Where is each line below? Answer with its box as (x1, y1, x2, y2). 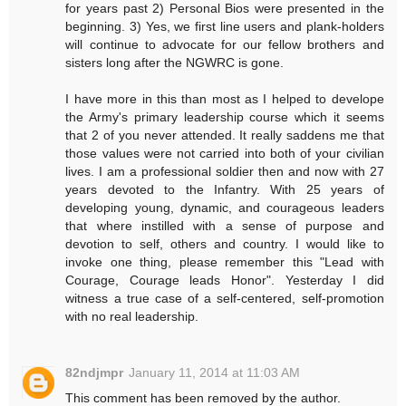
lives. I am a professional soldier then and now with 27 (65, 164, 384, 179)
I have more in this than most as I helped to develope (65, 92, 384, 107)
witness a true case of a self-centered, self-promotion (65, 291, 384, 306)
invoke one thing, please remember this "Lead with (65, 255, 384, 270)
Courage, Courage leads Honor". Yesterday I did (65, 273, 384, 288)
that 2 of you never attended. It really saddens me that (65, 128, 384, 143)
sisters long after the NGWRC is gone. (65, 55, 285, 71)
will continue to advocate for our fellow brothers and (65, 37, 384, 53)
